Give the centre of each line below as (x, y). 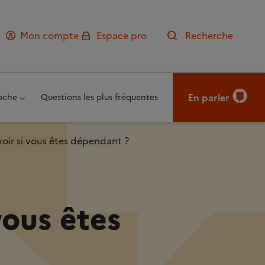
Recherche (209, 35)
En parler (209, 97)
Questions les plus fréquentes (100, 98)
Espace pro (122, 35)
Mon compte (49, 35)
